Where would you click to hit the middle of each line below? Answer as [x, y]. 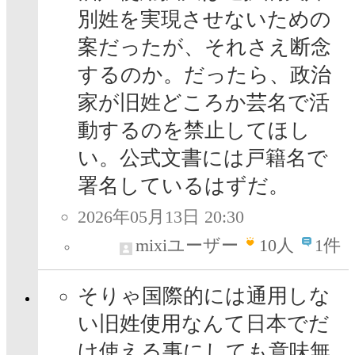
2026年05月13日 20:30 [161, 217]
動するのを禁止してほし [194, 131]
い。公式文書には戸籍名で [203, 158]
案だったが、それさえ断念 [204, 48]
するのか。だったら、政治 [204, 75]
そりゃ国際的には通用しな [204, 296]
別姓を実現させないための [204, 20]
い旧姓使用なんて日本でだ [204, 324]
